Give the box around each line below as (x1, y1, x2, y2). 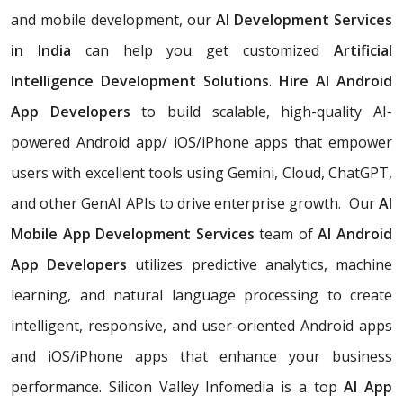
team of (259, 224, 318, 245)
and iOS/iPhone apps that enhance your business (11, 346, 392, 367)
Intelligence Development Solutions (11, 71, 269, 92)
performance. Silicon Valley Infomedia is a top (11, 377, 345, 398)
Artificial (334, 40, 393, 61)
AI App (344, 377, 392, 398)
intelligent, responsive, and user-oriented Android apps (11, 316, 392, 336)
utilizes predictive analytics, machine (127, 255, 393, 275)
